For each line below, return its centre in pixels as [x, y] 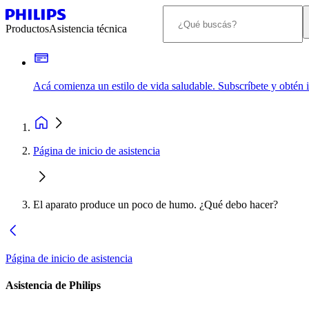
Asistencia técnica [88, 29]
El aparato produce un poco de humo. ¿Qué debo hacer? [156, 205]
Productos [27, 29]
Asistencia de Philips [53, 286]
